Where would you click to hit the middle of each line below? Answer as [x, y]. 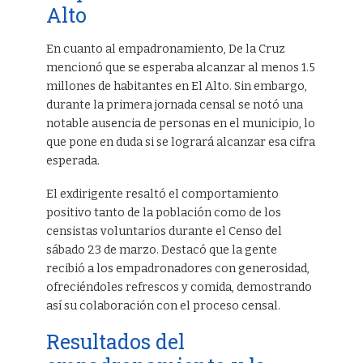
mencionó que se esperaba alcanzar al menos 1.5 [180, 68]
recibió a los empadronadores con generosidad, [177, 268]
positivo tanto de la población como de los [163, 212]
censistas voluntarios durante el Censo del [164, 231]
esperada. [73, 161]
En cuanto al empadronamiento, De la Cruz [165, 49]
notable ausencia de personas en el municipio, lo [180, 124]
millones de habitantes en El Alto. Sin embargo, [176, 87]
